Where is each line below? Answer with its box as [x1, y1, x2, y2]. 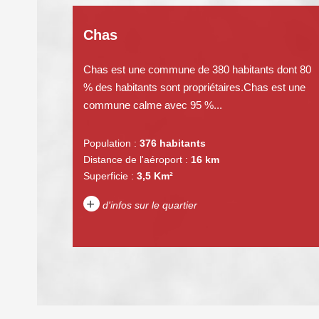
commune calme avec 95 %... [83, 98, 222, 111]
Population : [83, 137, 137, 149]
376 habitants [139, 137, 206, 149]
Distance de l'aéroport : [83, 153, 188, 165]
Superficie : [83, 169, 134, 182]
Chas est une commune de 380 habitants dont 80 [83, 63, 311, 75]
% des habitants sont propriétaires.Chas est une [83, 80, 305, 93]
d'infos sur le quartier [99, 199, 197, 211]
